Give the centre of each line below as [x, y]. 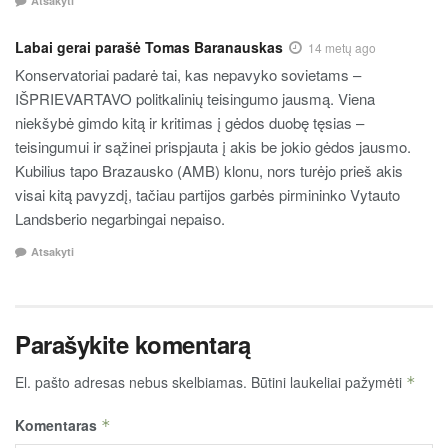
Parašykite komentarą [133, 344]
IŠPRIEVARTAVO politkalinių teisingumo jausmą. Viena [195, 98]
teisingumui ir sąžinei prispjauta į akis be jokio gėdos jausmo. [213, 146]
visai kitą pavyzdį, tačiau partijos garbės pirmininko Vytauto [207, 194]
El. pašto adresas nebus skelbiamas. [131, 382]
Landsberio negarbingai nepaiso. [120, 218]
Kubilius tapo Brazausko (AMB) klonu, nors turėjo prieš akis [209, 170]
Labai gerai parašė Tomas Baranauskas [149, 46]
